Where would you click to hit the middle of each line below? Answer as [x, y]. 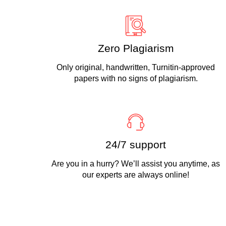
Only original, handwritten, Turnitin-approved [136, 67]
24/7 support [136, 145]
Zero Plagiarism [136, 48]
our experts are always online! [136, 175]
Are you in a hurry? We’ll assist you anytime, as [136, 164]
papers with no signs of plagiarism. [136, 78]
